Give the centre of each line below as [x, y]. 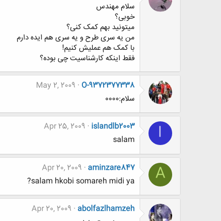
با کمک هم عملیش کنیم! [98, 48]
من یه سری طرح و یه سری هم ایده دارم [76, 37]
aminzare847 [111, 168]
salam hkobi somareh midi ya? [83, 181]
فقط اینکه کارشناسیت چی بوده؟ [87, 58]
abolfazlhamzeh [106, 209]
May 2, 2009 [56, 85]
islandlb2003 [113, 127]
